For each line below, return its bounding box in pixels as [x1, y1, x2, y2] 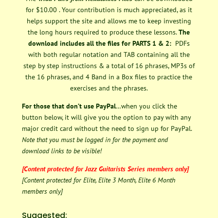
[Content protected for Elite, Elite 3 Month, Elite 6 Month [21, 175, 175, 184]
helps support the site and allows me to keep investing [26, 16, 191, 25]
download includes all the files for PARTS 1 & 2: [28, 38, 171, 48]
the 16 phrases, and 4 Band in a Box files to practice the [25, 72, 193, 81]
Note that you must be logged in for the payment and [21, 135, 168, 144]
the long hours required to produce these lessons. [28, 27, 179, 36]
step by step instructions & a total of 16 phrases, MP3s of [23, 61, 195, 70]
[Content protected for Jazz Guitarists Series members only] [21, 164, 189, 173]
